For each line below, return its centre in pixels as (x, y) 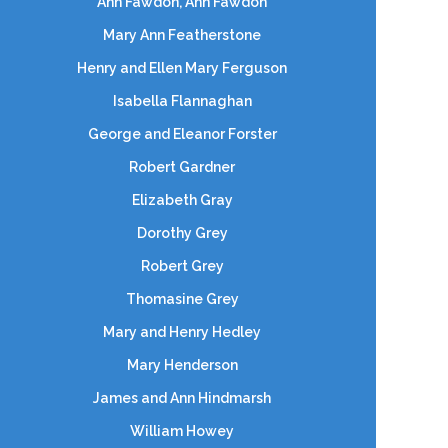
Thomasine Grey (182, 299)
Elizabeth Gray (182, 200)
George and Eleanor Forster (182, 134)
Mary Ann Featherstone (182, 35)
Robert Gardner (182, 167)
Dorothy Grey (182, 233)
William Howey (182, 431)
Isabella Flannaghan (182, 101)
